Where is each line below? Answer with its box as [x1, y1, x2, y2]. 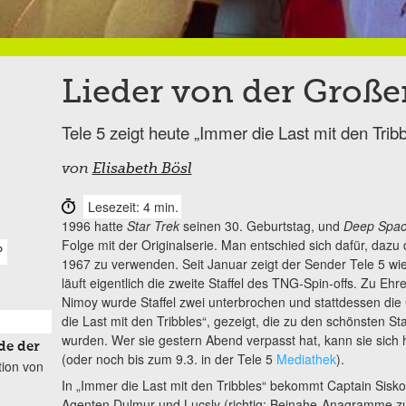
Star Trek [126, 216, 179, 235]
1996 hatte [61, 216, 127, 235]
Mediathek [275, 349, 336, 368]
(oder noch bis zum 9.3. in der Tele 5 [61, 349, 276, 368]
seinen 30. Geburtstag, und [179, 216, 343, 235]
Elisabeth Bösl [92, 161, 192, 177]
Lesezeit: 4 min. [87, 197, 179, 216]
